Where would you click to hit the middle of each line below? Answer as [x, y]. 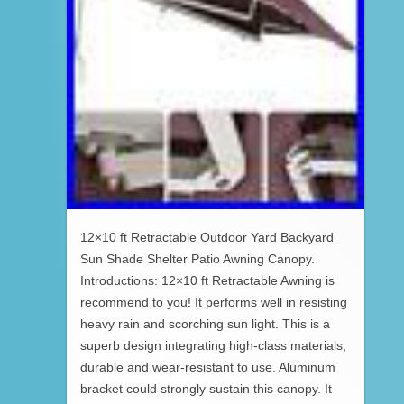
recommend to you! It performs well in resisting [214, 303]
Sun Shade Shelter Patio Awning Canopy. [197, 260]
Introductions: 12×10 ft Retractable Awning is [207, 281]
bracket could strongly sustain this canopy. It [206, 390]
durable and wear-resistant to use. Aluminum [208, 368]
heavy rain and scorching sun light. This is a [205, 325]
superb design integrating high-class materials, [213, 346]
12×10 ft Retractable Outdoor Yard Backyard [207, 238]
